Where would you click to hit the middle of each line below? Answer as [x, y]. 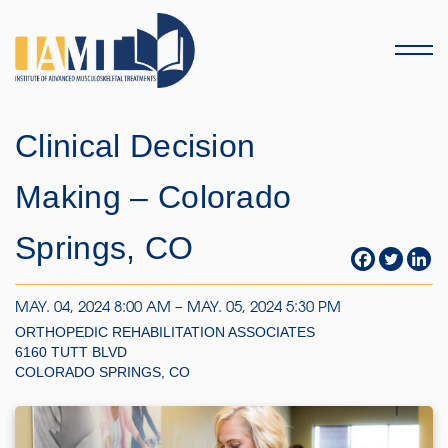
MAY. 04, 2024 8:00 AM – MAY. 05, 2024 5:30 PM [178, 308]
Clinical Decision [135, 146]
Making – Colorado [153, 197]
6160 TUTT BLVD [71, 352]
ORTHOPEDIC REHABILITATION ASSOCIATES [165, 332]
